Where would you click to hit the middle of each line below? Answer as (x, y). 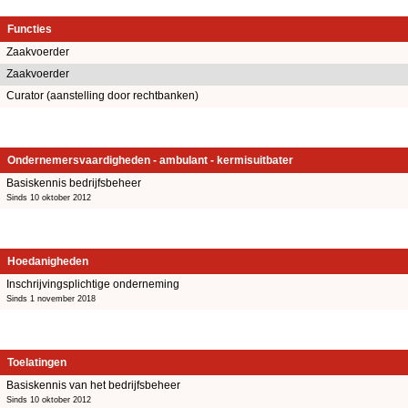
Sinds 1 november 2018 (51, 298)
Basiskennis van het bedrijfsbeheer (93, 385)
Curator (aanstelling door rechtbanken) (102, 95)
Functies (30, 29)
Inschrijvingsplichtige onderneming (93, 284)
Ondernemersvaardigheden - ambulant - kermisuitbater (150, 160)
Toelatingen (37, 362)
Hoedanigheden (48, 261)
